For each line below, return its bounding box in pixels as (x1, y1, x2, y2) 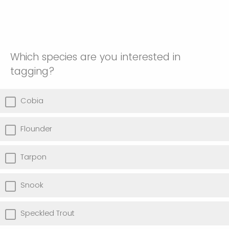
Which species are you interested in (10, 50, 180, 64)
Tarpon (20, 152, 47, 163)
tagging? (10, 64, 55, 79)
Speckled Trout (20, 208, 74, 219)
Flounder (20, 124, 52, 134)
